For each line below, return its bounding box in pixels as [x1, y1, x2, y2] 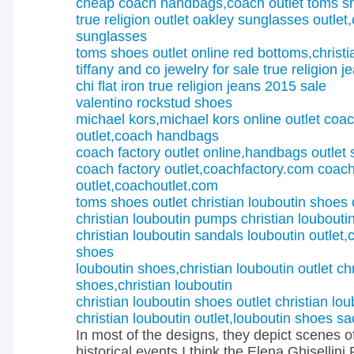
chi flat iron [76, 78, 145, 94]
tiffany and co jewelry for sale [76, 62, 259, 77]
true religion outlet [76, 12, 189, 28]
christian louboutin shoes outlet [76, 294, 271, 310]
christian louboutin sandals [76, 228, 243, 243]
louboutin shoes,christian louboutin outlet [76, 261, 333, 277]
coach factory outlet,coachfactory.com [76, 161, 314, 177]
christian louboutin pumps [76, 211, 237, 227]
